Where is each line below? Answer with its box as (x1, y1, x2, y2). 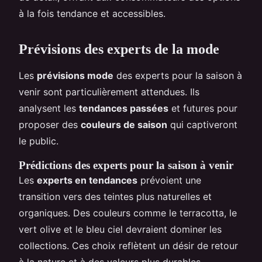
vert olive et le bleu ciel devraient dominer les (19, 223, 222, 235)
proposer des (19, 118, 81, 130)
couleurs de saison (81, 118, 167, 130)
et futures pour (168, 102, 237, 114)
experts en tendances (37, 174, 137, 186)
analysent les (19, 102, 79, 114)
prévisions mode (37, 69, 113, 81)
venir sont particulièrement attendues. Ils (19, 85, 199, 98)
